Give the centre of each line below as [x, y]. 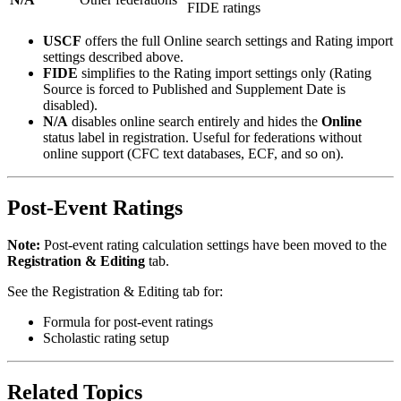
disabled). [70, 105]
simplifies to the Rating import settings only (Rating [225, 73]
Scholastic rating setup [106, 338]
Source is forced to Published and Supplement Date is [194, 89]
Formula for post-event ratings [128, 322]
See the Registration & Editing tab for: [115, 292]
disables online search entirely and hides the [195, 121]
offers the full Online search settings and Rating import [237, 40]
